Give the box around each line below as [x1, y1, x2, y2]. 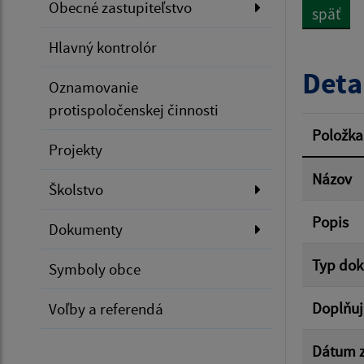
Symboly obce [49, 259, 141, 279]
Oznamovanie [49, 77, 138, 97]
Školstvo [49, 180, 103, 200]
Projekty [49, 140, 102, 160]
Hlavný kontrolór [49, 37, 157, 58]
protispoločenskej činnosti [49, 100, 219, 120]
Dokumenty [49, 219, 123, 240]
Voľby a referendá [49, 299, 163, 319]
